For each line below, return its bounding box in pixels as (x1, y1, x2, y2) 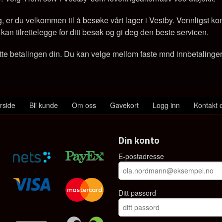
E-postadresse (118, 151, 164, 161)
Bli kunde (29, 100, 58, 110)
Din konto (118, 132, 160, 148)
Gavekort (110, 100, 139, 110)
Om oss (72, 100, 96, 110)
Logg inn (153, 100, 180, 110)
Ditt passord (118, 187, 156, 198)
